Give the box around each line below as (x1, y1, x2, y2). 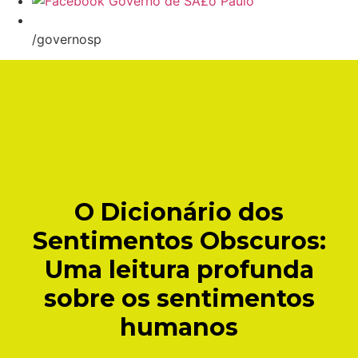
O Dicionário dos (74, 197, 284, 227)
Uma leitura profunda (44, 254, 314, 284)
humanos (120, 312, 238, 342)
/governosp (32, 30, 101, 47)
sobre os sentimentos (43, 283, 315, 313)
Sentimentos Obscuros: (32, 225, 326, 256)
